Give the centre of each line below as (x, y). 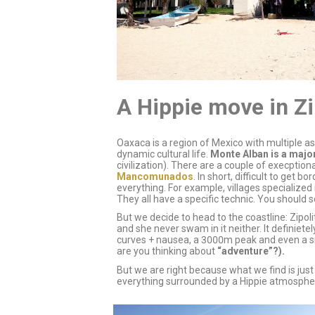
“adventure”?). (251, 251)
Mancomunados (155, 176)
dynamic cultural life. (163, 154)
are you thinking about (167, 251)
